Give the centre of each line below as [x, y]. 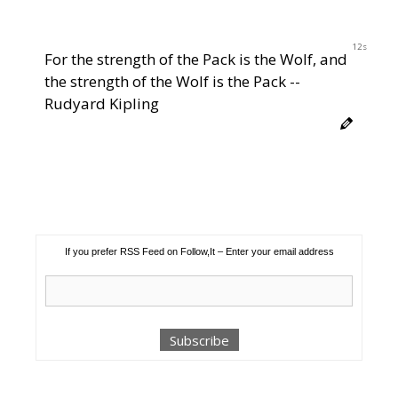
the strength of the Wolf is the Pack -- [172, 81]
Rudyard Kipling [102, 103]
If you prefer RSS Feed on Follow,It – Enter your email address [199, 251]
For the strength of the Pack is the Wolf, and [196, 59]
